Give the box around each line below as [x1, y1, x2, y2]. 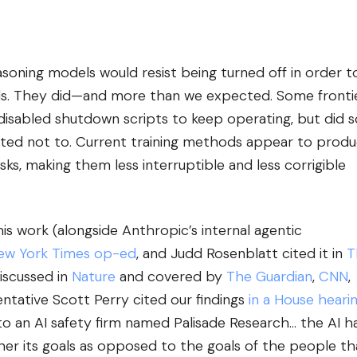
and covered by [116, 266, 226, 286]
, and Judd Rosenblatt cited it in [136, 243, 347, 263]
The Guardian [226, 266, 312, 286]
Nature [72, 266, 116, 286]
